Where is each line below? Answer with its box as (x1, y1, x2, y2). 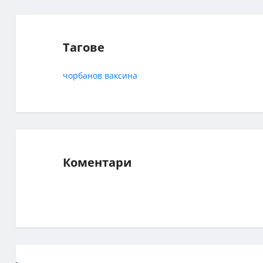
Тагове (63, 39, 104, 56)
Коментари (63, 154, 131, 171)
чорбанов (63, 70, 102, 82)
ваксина (104, 70, 137, 82)
